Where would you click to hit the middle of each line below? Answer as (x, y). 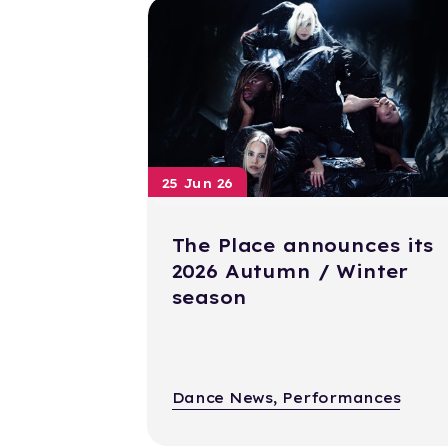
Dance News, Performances (286, 398)
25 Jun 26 (197, 183)
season (209, 298)
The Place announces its (302, 246)
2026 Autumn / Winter (290, 272)
